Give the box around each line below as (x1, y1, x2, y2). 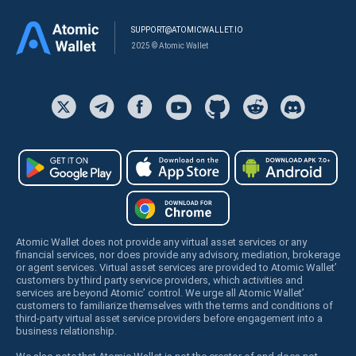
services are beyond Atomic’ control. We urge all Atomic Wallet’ (16, 286, 304, 299)
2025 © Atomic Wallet (131, 41, 208, 50)
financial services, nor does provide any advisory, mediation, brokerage (16, 248, 340, 261)
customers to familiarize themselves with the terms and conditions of (16, 299, 333, 311)
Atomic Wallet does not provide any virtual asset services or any (16, 235, 307, 248)
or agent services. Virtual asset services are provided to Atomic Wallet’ (16, 261, 337, 273)
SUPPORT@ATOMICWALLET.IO (131, 25, 243, 34)
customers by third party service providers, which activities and (16, 273, 303, 286)
